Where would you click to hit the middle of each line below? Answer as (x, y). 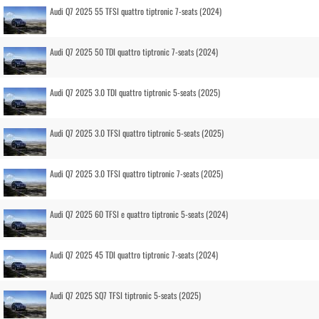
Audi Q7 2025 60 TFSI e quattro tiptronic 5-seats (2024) (139, 214)
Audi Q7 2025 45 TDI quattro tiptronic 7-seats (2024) (134, 255)
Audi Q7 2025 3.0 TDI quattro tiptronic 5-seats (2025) (135, 92)
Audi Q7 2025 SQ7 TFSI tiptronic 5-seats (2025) (125, 295)
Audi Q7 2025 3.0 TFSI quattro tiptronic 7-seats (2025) (136, 173)
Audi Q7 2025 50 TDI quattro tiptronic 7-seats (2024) (134, 52)
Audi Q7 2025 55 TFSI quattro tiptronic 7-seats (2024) (136, 11)
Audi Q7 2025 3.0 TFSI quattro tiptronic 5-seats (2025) (137, 133)
